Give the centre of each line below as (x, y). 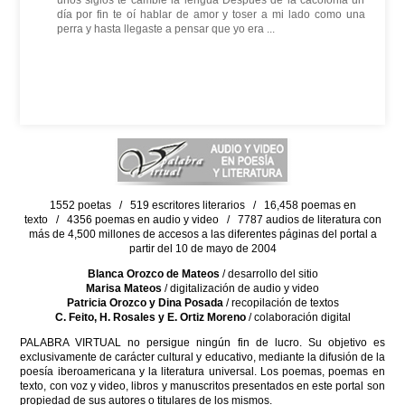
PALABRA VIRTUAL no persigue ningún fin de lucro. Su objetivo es (202, 343)
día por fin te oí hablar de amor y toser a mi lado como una (211, 14)
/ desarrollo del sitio (268, 274)
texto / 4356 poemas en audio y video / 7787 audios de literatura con (202, 220)
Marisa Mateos (124, 288)
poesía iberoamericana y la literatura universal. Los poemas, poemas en (202, 372)
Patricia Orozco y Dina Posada (145, 303)
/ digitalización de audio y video (240, 288)
